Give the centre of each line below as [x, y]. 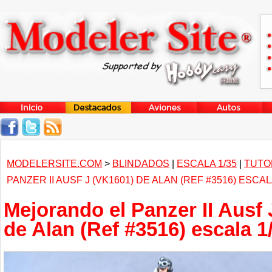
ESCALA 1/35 [207, 163]
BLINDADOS [141, 163]
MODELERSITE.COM [54, 163]
